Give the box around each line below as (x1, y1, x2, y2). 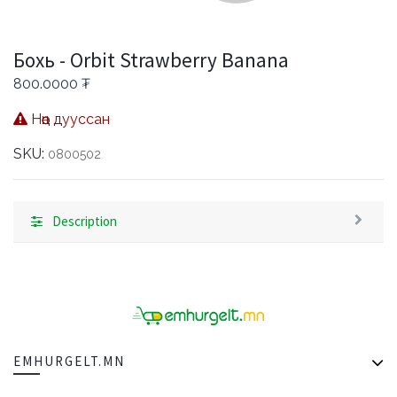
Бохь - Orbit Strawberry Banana (13, 47, 289, 74)
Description (52, 213, 117, 230)
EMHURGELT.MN (13, 352, 125, 370)
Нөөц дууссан (27, 111, 110, 128)
